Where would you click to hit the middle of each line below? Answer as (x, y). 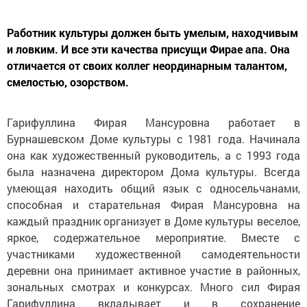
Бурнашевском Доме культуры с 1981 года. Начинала (153, 139)
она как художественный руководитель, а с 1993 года (153, 156)
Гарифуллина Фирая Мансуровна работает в (153, 123)
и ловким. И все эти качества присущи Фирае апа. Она (148, 49)
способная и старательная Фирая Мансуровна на (153, 205)
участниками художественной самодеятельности (153, 254)
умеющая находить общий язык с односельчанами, (153, 188)
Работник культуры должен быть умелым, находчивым (152, 33)
